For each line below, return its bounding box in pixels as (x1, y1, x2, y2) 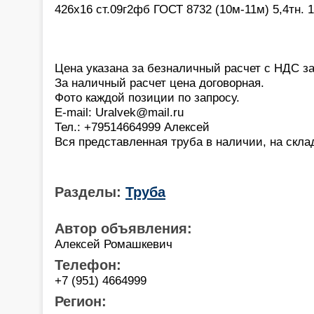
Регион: (55, 293, 107, 309)
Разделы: (55, 184, 125, 200)
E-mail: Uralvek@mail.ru (55, 104, 184, 119)
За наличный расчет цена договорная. (55, 75, 264, 90)
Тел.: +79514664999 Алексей (55, 119, 210, 134)
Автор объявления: (55, 220, 192, 236)
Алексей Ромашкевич (55, 236, 172, 251)
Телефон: (55, 257, 121, 273)
